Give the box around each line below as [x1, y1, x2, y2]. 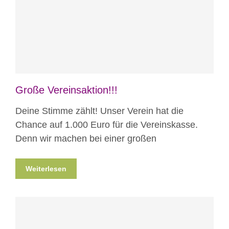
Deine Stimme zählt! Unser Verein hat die [15, 105, 184, 116]
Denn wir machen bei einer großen [15, 133, 156, 144]
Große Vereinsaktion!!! [15, 84, 118, 96]
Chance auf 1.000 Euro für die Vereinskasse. [15, 119, 198, 130]
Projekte [110, 16, 139, 25]
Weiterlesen [26, 164, 66, 173]
